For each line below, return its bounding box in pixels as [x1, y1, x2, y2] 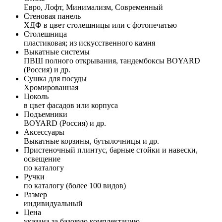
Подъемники [24, 110, 67, 118]
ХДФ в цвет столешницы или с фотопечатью [24, 20, 177, 29]
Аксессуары [24, 127, 64, 136]
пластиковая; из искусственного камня [24, 38, 155, 47]
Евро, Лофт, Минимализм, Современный [24, 2, 163, 11]
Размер [24, 190, 47, 199]
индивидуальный [24, 199, 83, 208]
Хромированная [24, 83, 78, 92]
